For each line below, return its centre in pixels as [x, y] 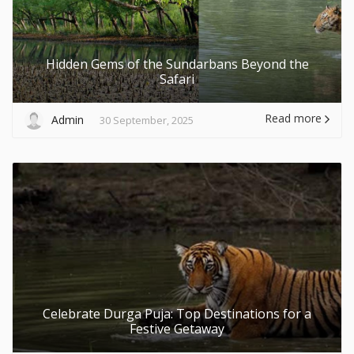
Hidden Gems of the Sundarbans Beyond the [177, 64]
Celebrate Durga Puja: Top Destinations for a [177, 313]
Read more [295, 118]
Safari [177, 79]
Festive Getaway [177, 328]
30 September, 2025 [147, 120]
